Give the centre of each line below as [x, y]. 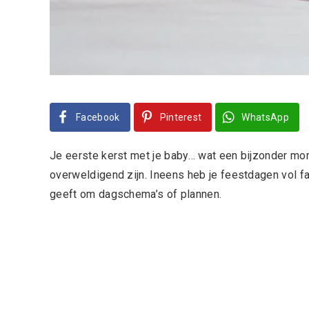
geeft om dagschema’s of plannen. [136, 194]
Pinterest [181, 117]
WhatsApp [266, 117]
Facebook [98, 117]
